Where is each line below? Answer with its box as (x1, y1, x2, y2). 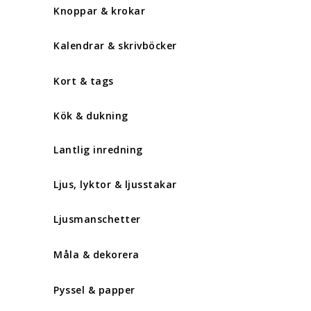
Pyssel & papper (53, 283, 135, 296)
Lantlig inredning (53, 142, 143, 156)
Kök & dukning (53, 108, 128, 122)
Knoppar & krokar (53, 4, 145, 18)
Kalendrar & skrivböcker (53, 39, 177, 53)
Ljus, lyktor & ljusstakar (53, 177, 177, 191)
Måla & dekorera (53, 248, 140, 262)
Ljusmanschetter (53, 212, 141, 226)
